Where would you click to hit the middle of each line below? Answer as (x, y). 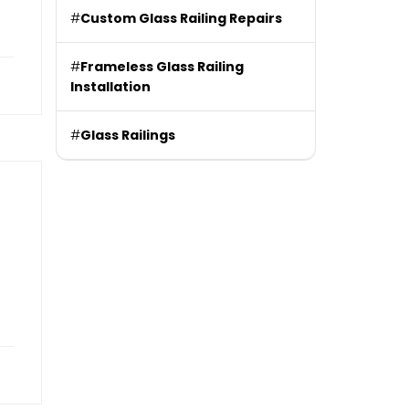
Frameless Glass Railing (162, 67)
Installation (110, 87)
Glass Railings (128, 136)
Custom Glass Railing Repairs (181, 19)
